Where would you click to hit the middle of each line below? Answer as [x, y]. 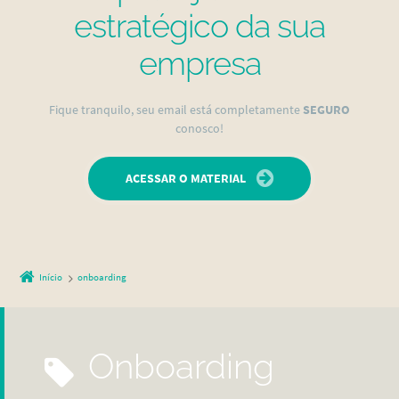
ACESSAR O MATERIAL [186, 178]
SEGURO [326, 109]
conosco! [199, 128]
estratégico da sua [199, 25]
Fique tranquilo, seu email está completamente [176, 109]
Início [51, 277]
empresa [199, 63]
